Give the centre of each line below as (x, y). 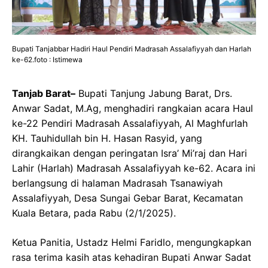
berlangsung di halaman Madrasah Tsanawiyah (117, 183)
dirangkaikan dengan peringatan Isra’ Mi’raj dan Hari (130, 153)
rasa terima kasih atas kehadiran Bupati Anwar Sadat (132, 257)
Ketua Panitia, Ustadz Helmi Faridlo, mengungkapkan (132, 242)
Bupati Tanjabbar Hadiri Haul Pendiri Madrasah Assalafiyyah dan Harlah (132, 48)
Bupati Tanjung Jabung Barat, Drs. (154, 93)
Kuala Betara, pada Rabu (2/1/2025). (94, 213)
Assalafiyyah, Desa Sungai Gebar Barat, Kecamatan (127, 198)
